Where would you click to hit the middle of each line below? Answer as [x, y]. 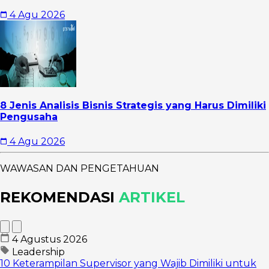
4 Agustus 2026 [50, 239]
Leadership [37, 252]
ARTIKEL [152, 197]
